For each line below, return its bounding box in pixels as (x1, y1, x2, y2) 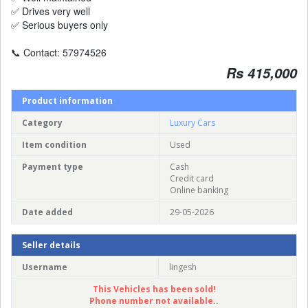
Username (22, 261, 67, 273)
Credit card (170, 172, 214, 184)
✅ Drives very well (11, 3, 90, 18)
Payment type (22, 160, 83, 173)
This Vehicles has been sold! (92, 283, 216, 295)
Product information (22, 94, 113, 107)
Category (22, 116, 63, 129)
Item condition (22, 138, 87, 151)
